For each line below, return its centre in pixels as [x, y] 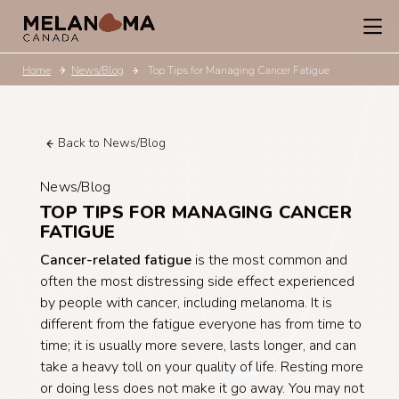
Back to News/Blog [111, 143]
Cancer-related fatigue [115, 260]
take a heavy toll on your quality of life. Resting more [201, 367]
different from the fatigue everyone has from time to [200, 324]
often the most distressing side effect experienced [197, 281]
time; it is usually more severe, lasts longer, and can [198, 346]
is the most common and [269, 260]
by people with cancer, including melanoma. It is [186, 303]
